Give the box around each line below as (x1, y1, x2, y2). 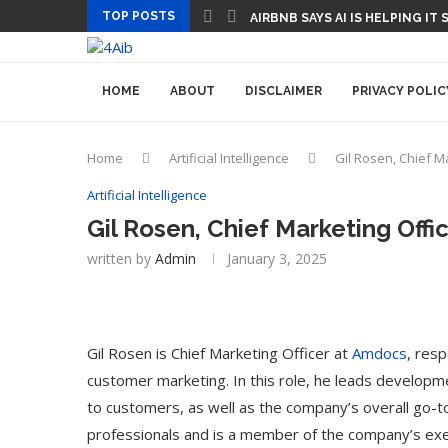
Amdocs (352, 343, 407, 363)
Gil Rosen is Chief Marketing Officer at (87, 343, 352, 363)
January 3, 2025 (227, 249, 327, 268)
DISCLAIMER (245, 84, 322, 98)
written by (87, 249, 155, 268)
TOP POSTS (102, 9, 175, 23)
